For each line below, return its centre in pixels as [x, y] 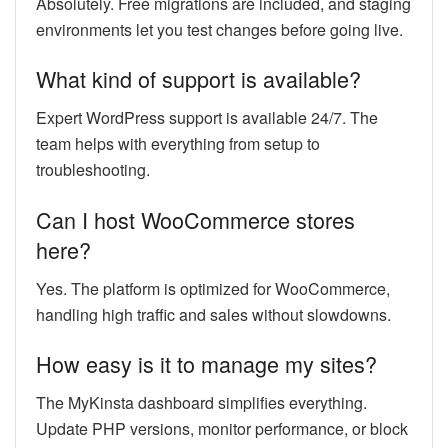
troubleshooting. [93, 170]
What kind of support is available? [198, 79]
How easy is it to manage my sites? [206, 364]
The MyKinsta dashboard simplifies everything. [201, 402]
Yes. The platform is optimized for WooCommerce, [213, 288]
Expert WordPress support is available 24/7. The [207, 118]
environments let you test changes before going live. [219, 29]
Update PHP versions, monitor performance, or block [222, 428]
